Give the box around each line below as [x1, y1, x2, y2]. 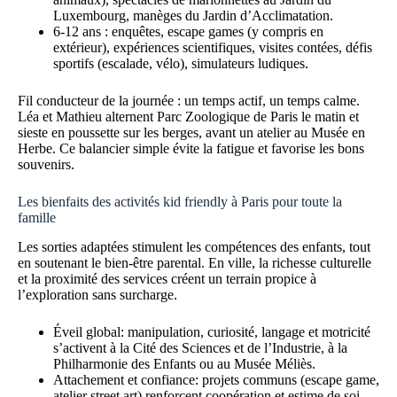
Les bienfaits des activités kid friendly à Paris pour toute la [18, 193, 342, 209]
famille [18, 209, 56, 225]
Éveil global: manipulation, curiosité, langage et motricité [53, 323, 370, 339]
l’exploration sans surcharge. [18, 286, 177, 302]
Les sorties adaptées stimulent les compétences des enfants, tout [18, 238, 370, 254]
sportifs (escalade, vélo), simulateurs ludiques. [53, 55, 308, 71]
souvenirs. [18, 156, 74, 172]
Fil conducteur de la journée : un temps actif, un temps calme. [18, 92, 360, 108]
